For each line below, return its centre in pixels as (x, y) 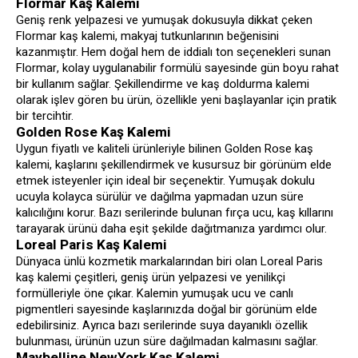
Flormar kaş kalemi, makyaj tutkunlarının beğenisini (147, 36)
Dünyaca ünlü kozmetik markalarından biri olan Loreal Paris (169, 262)
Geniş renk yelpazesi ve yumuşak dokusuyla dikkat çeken (164, 20)
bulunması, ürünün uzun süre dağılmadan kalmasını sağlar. (167, 342)
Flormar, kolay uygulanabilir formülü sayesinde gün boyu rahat (177, 68)
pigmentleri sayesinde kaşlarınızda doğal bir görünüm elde (167, 310)
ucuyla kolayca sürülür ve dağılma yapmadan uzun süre (160, 197)
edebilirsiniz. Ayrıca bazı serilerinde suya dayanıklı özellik (162, 326)
